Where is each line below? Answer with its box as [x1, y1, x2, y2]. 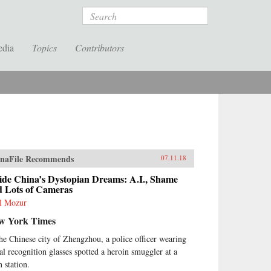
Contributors [75, 41, 124, 54]
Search [82, 6, 111, 20]
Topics [32, 41, 57, 54]
